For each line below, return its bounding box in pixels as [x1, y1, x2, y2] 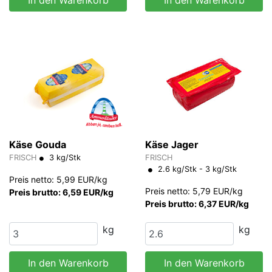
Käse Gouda [9, 138, 66, 151]
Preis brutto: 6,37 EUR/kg [145, 199, 249, 209]
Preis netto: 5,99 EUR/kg [9, 174, 107, 185]
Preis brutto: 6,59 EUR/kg [9, 187, 114, 198]
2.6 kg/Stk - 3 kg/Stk [155, 165, 237, 174]
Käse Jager [145, 138, 199, 151]
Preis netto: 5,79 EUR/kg [145, 186, 243, 197]
